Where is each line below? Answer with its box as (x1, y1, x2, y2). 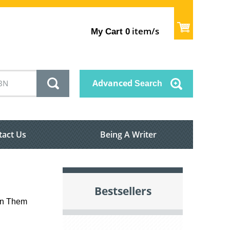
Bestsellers (94, 184, 151, 199)
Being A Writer (100, 129, 157, 141)
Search (132, 79, 162, 88)
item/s (130, 25, 160, 37)
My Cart (91, 26, 123, 36)
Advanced (92, 78, 132, 89)
